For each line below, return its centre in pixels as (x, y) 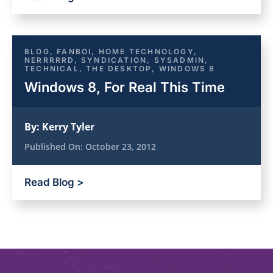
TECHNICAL (52, 69)
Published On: (55, 147)
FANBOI (74, 51)
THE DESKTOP (119, 69)
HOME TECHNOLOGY (146, 51)
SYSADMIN (179, 60)
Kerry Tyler (68, 127)
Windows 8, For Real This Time (125, 87)
